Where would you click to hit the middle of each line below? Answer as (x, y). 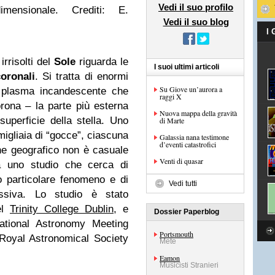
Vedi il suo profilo (196, 7)
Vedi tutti (183, 184)
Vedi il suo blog (196, 22)
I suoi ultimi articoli (187, 67)
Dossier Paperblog (187, 212)
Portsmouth (176, 234)
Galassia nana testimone (194, 137)
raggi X (171, 96)
